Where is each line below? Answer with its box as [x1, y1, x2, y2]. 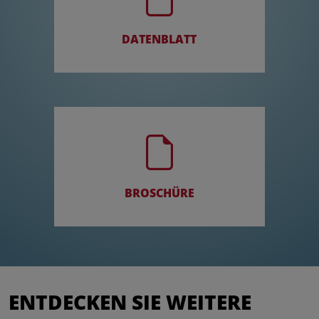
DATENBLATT [122, 31, 197, 48]
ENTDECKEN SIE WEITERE [9, 288, 251, 315]
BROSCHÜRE [124, 185, 194, 202]
